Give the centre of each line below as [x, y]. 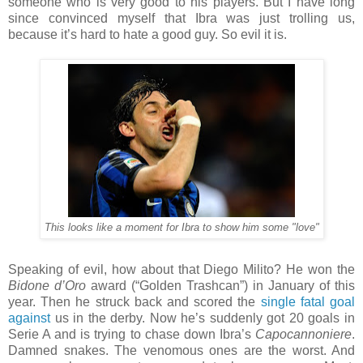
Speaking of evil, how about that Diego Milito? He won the [181, 269]
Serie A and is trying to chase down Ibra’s [132, 334]
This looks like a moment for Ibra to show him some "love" [181, 227]
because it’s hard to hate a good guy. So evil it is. [147, 34]
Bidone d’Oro [47, 285]
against [29, 318]
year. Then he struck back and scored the [135, 301]
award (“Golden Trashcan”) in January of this [220, 285]
